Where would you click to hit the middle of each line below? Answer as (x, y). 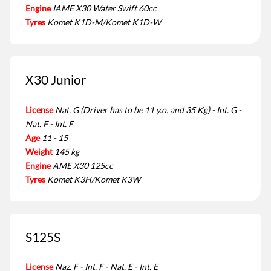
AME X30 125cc (83, 165)
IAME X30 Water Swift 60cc (105, 8)
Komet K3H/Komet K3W (94, 179)
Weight (39, 151)
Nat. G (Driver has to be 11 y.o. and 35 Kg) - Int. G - (148, 109)
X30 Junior (56, 80)
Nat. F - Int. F (49, 123)
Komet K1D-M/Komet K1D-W (104, 22)
